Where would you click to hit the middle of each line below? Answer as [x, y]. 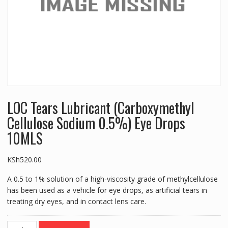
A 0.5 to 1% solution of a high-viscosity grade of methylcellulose [112, 179]
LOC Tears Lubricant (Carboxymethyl [101, 108]
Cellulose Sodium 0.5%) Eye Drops [96, 123]
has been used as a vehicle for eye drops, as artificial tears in [107, 190]
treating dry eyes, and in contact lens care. [76, 202]
